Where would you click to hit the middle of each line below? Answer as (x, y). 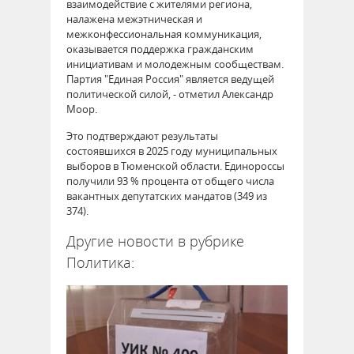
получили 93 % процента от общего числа (170, 181)
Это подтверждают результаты (142, 136)
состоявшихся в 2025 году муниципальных (172, 151)
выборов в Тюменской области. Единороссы (175, 166)
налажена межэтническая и (134, 19)
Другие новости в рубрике (155, 241)
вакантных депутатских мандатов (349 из (167, 196)
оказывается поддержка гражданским (160, 49)
